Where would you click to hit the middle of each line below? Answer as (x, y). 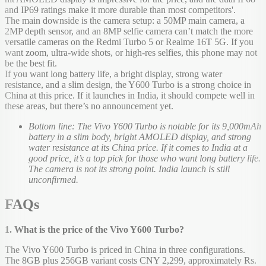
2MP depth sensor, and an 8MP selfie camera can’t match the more (129, 31)
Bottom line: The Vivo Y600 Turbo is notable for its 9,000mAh (145, 126)
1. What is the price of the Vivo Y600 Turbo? (94, 230)
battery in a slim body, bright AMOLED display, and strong (140, 137)
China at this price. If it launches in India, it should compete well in (130, 95)
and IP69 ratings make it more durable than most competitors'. (120, 9)
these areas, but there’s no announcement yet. (89, 106)
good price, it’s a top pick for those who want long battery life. (145, 158)
